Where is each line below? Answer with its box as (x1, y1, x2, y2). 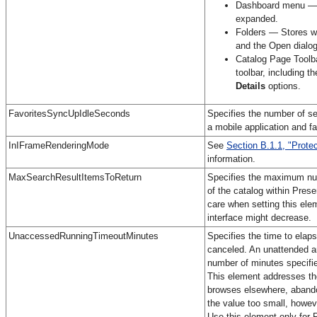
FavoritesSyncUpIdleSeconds (8, 108, 130, 119)
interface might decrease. (207, 212, 311, 223)
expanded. (236, 13, 278, 24)
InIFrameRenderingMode (8, 139, 109, 151)
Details (236, 80, 265, 91)
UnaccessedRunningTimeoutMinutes (8, 230, 158, 241)
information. (207, 153, 255, 164)
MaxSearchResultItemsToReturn (8, 171, 142, 183)
